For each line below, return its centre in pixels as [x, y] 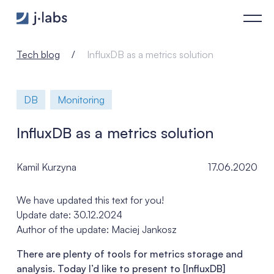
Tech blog [38, 54]
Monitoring [81, 100]
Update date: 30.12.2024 [69, 215]
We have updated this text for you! [90, 200]
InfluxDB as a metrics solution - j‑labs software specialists [137, 9]
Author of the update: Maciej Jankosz [96, 229]
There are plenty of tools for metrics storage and [129, 254]
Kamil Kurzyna [46, 167]
